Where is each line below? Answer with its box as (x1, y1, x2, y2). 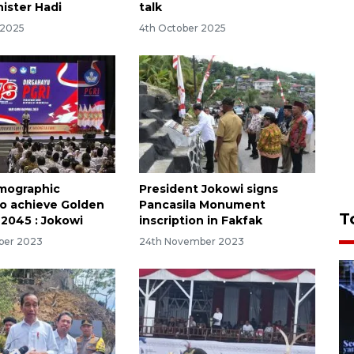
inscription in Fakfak (138, 213, 262, 228)
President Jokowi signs (138, 182, 278, 197)
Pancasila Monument (138, 198, 265, 213)
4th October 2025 (138, 22, 226, 35)
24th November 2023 (138, 235, 244, 247)
